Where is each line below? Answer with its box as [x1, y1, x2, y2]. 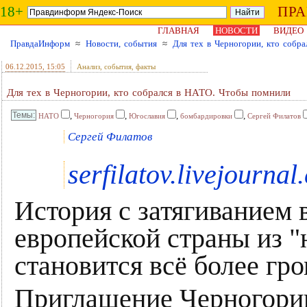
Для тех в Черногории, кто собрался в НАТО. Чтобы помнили [7, 87, 291, 98]
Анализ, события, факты [77, 62, 156, 71]
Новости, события [86, 38, 157, 49]
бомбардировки [180, 112, 232, 120]
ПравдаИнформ [10, 38, 70, 49]
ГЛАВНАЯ [158, 25, 199, 36]
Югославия [129, 112, 165, 120]
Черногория [74, 112, 114, 120]
